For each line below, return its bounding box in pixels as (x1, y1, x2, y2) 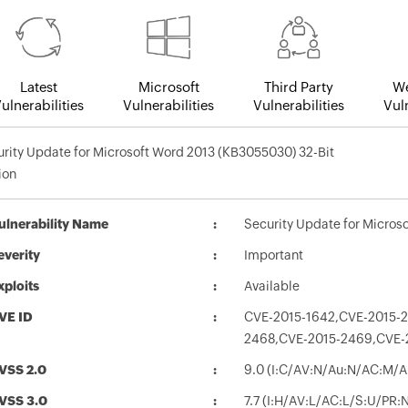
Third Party (264, 79, 333, 96)
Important (244, 248, 303, 263)
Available (244, 279, 300, 294)
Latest (19, 79, 57, 96)
